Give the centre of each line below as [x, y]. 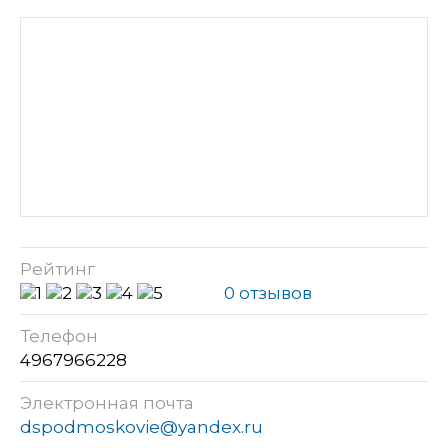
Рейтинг [57, 268]
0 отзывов [268, 292]
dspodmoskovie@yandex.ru [141, 426]
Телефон [59, 335]
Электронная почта [107, 402]
